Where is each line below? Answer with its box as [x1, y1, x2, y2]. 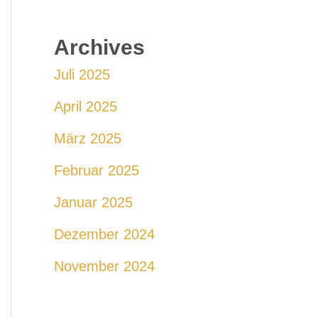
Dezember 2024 [54, 226, 155, 242]
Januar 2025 [54, 194, 133, 210]
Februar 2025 [54, 163, 139, 178]
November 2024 [54, 258, 155, 274]
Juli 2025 [54, 67, 110, 82]
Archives [54, 35, 145, 59]
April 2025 [54, 99, 117, 114]
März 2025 [54, 131, 121, 146]
